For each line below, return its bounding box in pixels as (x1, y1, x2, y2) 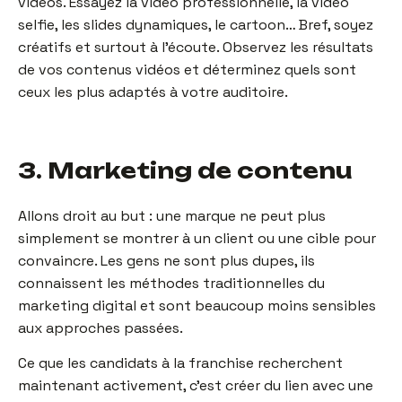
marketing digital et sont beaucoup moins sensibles (18, 296, 376, 316)
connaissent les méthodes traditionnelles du (18, 274, 325, 293)
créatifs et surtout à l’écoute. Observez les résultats (18, 38, 373, 57)
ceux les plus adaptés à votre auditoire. (18, 83, 288, 102)
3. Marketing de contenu (18, 157, 353, 185)
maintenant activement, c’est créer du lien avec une (18, 375, 373, 395)
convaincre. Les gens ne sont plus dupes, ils (18, 251, 315, 271)
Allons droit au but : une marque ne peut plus (18, 206, 326, 226)
